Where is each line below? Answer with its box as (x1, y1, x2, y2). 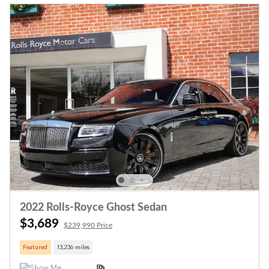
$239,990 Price (64, 222, 112, 229)
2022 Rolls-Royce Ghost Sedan (20, 202, 167, 213)
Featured (23, 244, 48, 251)
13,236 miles (56, 244, 89, 251)
